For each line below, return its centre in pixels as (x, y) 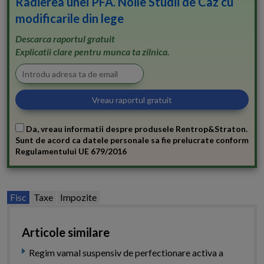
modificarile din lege (70, 19)
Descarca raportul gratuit (65, 39)
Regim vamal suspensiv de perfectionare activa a (126, 253)
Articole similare (66, 232)
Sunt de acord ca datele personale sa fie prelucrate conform (132, 140)
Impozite (78, 197)
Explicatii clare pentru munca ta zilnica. (93, 52)
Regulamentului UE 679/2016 (71, 151)
